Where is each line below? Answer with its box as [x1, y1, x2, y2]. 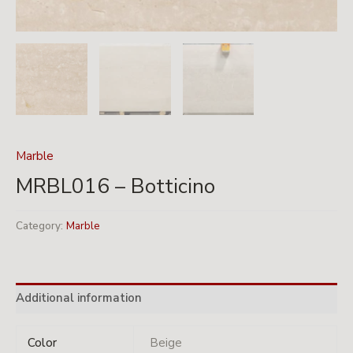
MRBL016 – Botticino [16, 172, 215, 200]
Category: [16, 217, 66, 233]
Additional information [16, 290, 142, 306]
